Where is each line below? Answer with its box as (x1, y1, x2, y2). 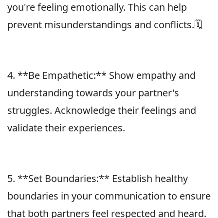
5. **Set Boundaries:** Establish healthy (7, 171, 188, 185)
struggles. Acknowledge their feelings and (7, 103, 196, 117)
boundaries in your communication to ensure (7, 189, 211, 202)
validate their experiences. (7, 121, 125, 134)
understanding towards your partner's (7, 86, 179, 99)
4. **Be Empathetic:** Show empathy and (7, 68, 196, 82)
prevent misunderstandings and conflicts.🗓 (7, 18, 202, 31)
